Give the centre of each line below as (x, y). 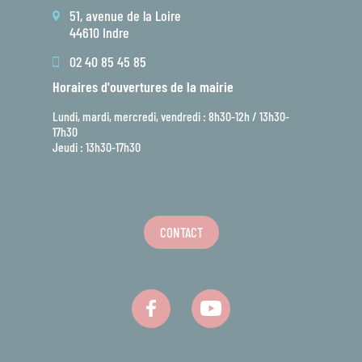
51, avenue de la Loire (125, 15)
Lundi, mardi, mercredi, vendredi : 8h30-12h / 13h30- (171, 116)
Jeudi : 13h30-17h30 (97, 146)
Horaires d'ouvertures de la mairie (143, 86)
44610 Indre (99, 32)
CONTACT (181, 232)
